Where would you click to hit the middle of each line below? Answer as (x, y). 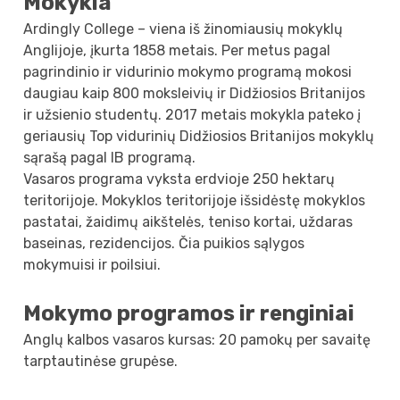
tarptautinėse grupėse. (101, 361)
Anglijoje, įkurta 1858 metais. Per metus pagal (177, 50)
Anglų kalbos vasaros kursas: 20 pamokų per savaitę (197, 339)
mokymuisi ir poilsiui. (92, 264)
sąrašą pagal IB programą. (110, 157)
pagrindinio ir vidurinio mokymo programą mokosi (188, 71)
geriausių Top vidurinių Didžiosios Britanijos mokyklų (199, 136)
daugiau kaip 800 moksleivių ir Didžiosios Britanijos (195, 93)
